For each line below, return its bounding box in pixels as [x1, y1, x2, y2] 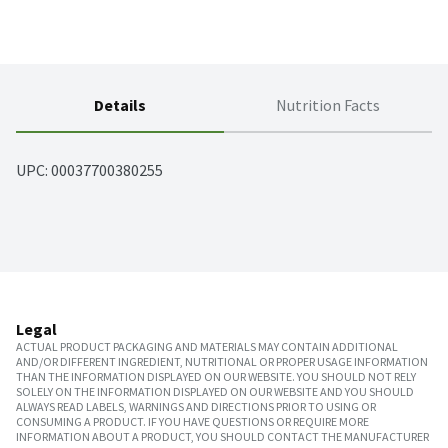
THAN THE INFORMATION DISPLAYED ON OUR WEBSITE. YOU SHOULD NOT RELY [16, 369, 416, 385]
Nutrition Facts [276, 95, 380, 116]
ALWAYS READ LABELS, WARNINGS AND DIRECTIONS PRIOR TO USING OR [16, 399, 376, 415]
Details [94, 95, 146, 116]
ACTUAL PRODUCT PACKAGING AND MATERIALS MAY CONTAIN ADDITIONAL [16, 339, 398, 355]
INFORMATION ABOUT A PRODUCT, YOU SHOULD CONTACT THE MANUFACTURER [16, 429, 429, 445]
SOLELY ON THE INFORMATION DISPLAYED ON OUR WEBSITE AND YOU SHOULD [16, 384, 414, 400]
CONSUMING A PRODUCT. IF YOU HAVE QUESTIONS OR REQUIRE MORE [16, 414, 369, 430]
